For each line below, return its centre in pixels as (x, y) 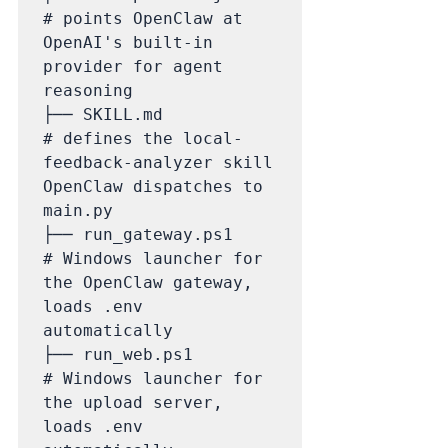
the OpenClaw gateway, (148, 282)
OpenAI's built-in (128, 42)
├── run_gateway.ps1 (138, 234)
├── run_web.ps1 (118, 354)
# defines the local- (143, 138)
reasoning (88, 90)
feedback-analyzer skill (158, 162)
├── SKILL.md (103, 114)
